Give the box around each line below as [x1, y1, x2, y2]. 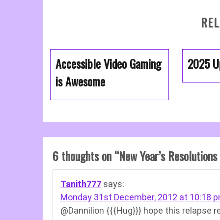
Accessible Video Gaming [55, 55, 161, 72]
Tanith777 [60, 179, 101, 189]
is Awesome [55, 72, 105, 90]
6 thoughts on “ [53, 147, 119, 165]
